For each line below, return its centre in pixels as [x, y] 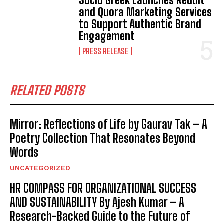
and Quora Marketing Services [146, 12]
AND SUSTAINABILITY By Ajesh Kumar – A [97, 202]
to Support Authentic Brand [140, 24]
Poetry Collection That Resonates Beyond [103, 138]
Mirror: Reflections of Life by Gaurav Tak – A [109, 124]
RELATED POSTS [47, 90]
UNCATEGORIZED [40, 168]
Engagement [107, 36]
